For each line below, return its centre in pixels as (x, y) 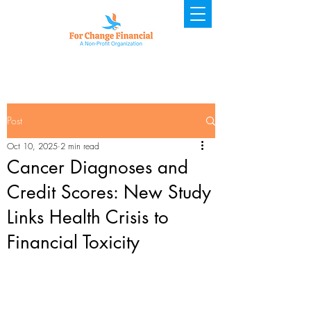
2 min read (80, 146)
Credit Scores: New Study (109, 192)
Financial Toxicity (73, 242)
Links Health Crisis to (88, 217)
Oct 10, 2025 (32, 146)
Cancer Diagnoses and (98, 167)
